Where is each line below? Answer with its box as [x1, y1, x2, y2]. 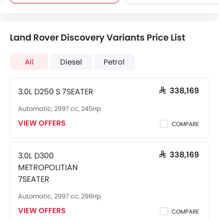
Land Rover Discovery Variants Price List [10, 31, 185, 44]
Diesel [60, 57, 82, 67]
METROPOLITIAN [18, 162, 78, 173]
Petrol [104, 57, 125, 67]
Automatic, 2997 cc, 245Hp [18, 104, 101, 113]
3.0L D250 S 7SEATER [18, 86, 93, 97]
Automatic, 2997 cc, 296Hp [18, 192, 101, 201]
